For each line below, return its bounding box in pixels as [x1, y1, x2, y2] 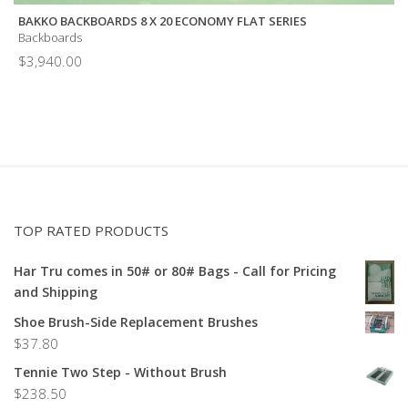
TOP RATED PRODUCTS [14, 220, 168, 240]
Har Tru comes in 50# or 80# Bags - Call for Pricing [14, 261, 336, 280]
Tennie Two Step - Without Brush [14, 363, 227, 382]
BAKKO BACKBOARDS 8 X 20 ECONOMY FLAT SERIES [18, 13, 307, 30]
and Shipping [14, 282, 97, 301]
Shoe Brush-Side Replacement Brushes [14, 313, 258, 331]
